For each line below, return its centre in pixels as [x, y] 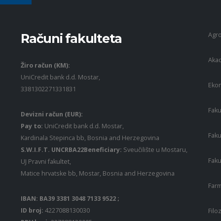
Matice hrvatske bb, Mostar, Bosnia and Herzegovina [99, 174]
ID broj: [33, 211]
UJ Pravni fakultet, [46, 162]
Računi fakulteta [71, 39]
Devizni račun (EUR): [52, 114]
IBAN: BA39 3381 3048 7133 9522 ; [70, 199]
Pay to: [32, 126]
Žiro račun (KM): [47, 66]
